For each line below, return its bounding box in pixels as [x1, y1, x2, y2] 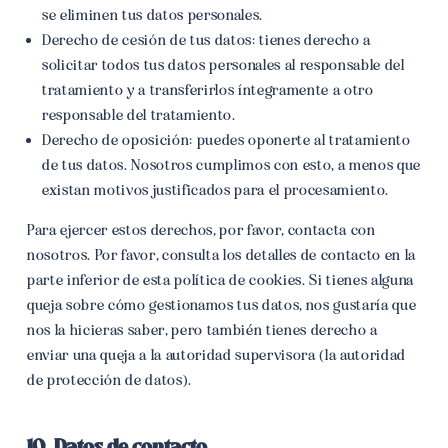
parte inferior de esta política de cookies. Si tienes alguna [26, 271, 414, 289]
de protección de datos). [26, 371, 192, 389]
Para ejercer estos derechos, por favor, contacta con [26, 221, 376, 239]
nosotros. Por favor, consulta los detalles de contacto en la [26, 246, 416, 264]
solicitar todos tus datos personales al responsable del [41, 56, 405, 74]
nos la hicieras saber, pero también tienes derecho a [26, 321, 378, 339]
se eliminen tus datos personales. [41, 6, 263, 24]
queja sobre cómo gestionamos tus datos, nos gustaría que [26, 296, 417, 314]
